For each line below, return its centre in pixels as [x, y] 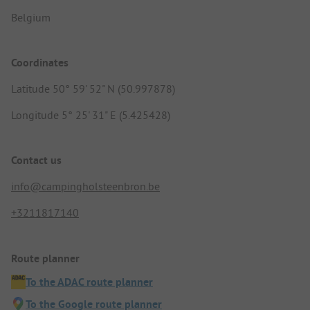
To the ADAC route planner [89, 282]
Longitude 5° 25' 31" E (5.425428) [91, 115]
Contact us [36, 161]
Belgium [31, 17]
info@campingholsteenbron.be [85, 186]
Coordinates [40, 63]
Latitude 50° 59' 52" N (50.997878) [93, 89]
